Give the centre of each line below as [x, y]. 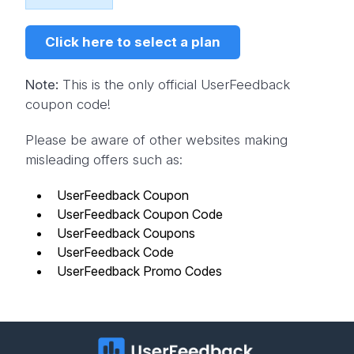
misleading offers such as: [104, 159]
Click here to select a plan [133, 41]
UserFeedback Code [115, 252]
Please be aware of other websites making [156, 139]
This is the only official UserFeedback [174, 84]
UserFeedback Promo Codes [139, 271]
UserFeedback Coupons [126, 233]
